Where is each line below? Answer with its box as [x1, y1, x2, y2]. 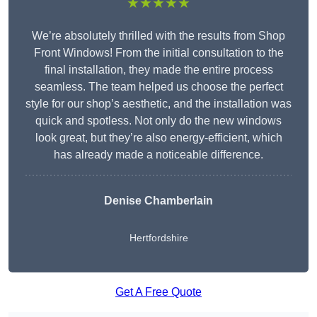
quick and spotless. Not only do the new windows [35, 115, 282, 127]
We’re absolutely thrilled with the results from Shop [32, 30, 285, 42]
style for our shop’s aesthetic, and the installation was [25, 98, 292, 110]
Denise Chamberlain [104, 195, 213, 207]
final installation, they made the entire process [44, 64, 273, 76]
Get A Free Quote [115, 286, 202, 299]
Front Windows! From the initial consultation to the [33, 47, 284, 59]
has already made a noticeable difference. [54, 149, 263, 161]
